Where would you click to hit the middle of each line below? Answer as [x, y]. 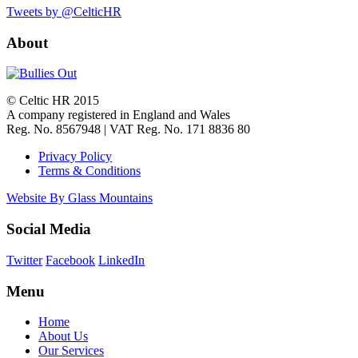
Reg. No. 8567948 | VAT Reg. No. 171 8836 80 [128, 129]
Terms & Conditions [89, 171]
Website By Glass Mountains [80, 198]
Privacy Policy [75, 157]
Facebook [70, 260]
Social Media [49, 229]
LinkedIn [121, 260]
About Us [63, 336]
